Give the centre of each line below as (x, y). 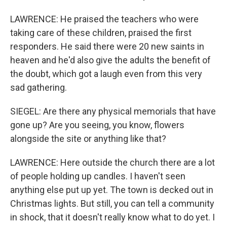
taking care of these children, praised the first (101, 33)
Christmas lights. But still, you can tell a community (112, 203)
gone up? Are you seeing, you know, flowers (97, 125)
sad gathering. (39, 87)
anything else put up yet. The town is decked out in (112, 190)
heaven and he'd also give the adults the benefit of (110, 60)
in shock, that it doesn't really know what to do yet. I (112, 217)
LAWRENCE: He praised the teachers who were (104, 19)
